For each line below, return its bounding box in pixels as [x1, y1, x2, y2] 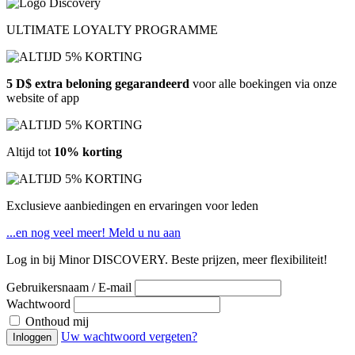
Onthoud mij [25, 315, 89, 328]
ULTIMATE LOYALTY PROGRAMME [6, 23, 218, 36]
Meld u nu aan [109, 226, 181, 239]
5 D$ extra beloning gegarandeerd [6, 77, 189, 90]
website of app [6, 91, 79, 105]
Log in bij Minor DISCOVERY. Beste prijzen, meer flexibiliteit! [6, 253, 327, 266]
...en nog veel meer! [6, 226, 109, 239]
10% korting [54, 145, 122, 158]
